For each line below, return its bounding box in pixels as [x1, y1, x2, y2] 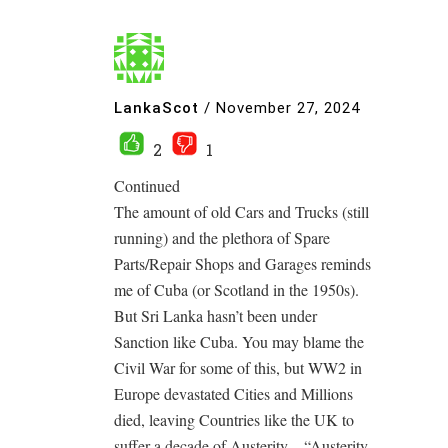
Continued [114, 175, 180, 196]
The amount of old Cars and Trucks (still [114, 201, 369, 222]
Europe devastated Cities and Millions [114, 383, 353, 404]
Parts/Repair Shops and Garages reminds [114, 253, 371, 274]
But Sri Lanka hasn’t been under [114, 305, 317, 326]
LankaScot [114, 98, 199, 117]
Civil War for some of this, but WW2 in [114, 357, 362, 378]
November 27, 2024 [216, 98, 360, 117]
